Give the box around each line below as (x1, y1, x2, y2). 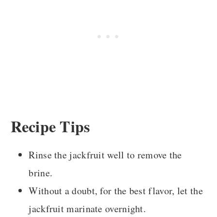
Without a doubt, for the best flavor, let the (29, 184, 203, 198)
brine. (29, 166, 53, 180)
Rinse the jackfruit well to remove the (29, 148, 182, 162)
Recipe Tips (11, 115, 91, 138)
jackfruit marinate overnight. (29, 202, 146, 216)
